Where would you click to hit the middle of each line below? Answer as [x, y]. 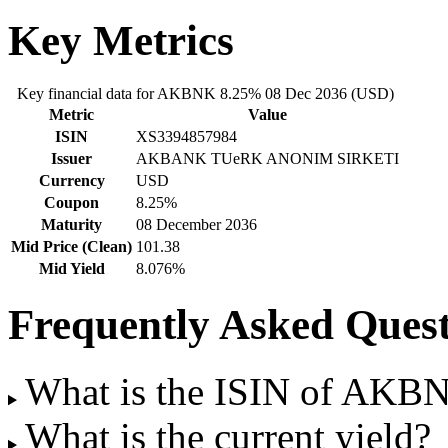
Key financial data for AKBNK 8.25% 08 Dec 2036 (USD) [205, 93]
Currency [71, 180]
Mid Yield [71, 268]
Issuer [71, 158]
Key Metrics [121, 40]
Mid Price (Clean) [71, 246]
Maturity [71, 224]
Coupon [71, 202]
